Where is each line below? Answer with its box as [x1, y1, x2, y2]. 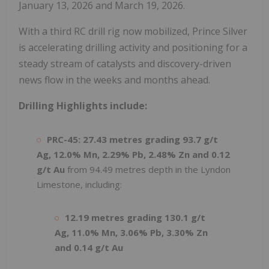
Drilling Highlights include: [19, 98, 147, 112]
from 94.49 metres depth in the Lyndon [65, 163, 231, 175]
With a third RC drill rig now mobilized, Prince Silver [19, 24, 247, 38]
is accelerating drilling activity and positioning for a [19, 40, 247, 54]
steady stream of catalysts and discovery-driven [19, 56, 231, 70]
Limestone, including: [37, 178, 122, 190]
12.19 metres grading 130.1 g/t [65, 211, 205, 223]
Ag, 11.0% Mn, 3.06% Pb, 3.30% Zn [55, 226, 208, 238]
